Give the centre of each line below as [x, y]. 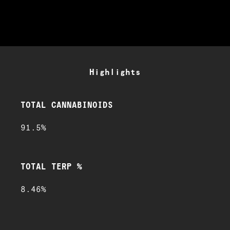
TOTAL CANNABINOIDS [67, 106]
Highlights [115, 73]
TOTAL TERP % [51, 167]
